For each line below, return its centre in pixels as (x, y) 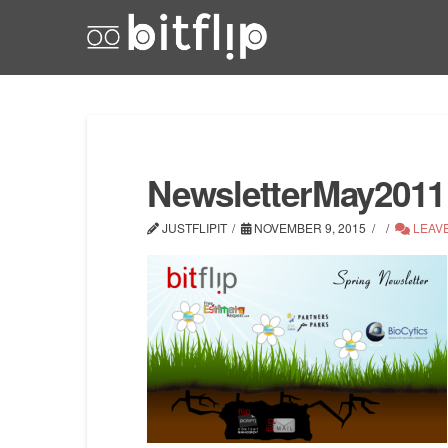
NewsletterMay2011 (296, 193)
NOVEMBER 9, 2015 (309, 227)
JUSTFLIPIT (193, 227)
